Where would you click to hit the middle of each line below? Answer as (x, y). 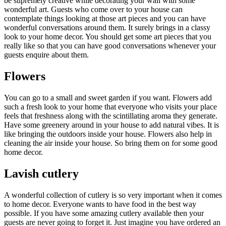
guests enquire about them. (46, 55)
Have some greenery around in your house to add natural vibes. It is (111, 125)
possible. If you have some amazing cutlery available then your (104, 213)
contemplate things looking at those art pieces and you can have (105, 19)
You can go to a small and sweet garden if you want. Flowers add (108, 97)
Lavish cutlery (41, 173)
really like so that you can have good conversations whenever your (110, 46)
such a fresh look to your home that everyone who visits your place (110, 106)
